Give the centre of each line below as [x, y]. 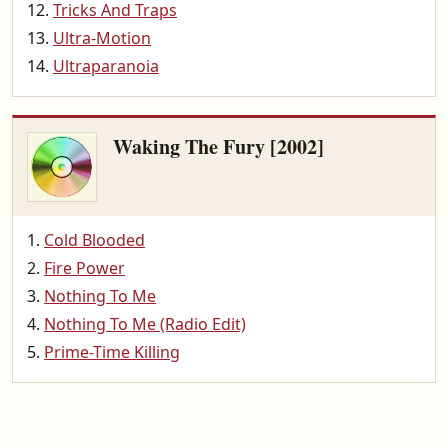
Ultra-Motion [102, 38]
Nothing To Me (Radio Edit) [145, 324]
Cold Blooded [94, 240]
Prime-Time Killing [112, 352]
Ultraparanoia [106, 66]
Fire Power [84, 268]
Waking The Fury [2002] [218, 146]
